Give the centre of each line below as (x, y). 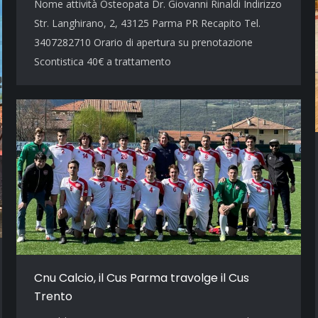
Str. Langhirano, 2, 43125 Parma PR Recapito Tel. (147, 23)
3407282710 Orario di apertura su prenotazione (143, 42)
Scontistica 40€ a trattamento (103, 61)
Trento (53, 297)
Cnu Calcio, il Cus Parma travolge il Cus (142, 278)
